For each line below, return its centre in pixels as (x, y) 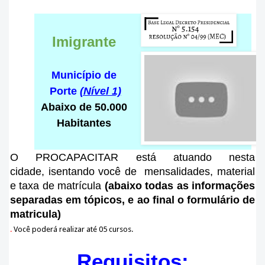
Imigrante (84, 42)
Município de (84, 75)
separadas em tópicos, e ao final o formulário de (132, 200)
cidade (26, 172)
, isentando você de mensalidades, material (148, 172)
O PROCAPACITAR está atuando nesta (132, 157)
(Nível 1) (100, 91)
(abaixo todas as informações (180, 186)
